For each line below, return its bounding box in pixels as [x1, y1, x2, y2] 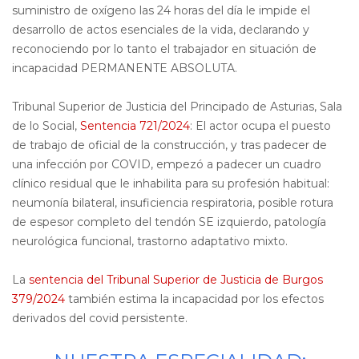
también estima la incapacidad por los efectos [65, 292, 324, 306]
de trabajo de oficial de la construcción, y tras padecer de [12, 138, 327, 152]
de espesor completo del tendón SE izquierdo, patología [12, 215, 326, 229]
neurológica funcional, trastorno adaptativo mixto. [12, 234, 288, 248]
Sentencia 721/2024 [80, 119, 190, 133]
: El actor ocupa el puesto [190, 119, 331, 133]
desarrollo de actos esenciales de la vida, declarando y [12, 22, 309, 37]
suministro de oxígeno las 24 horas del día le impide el [12, 3, 310, 18]
